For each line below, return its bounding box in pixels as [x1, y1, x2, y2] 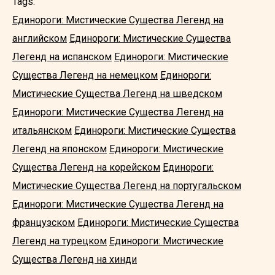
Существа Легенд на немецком [12, 69, 158, 81]
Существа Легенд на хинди [12, 254, 137, 265]
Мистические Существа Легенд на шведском [12, 88, 222, 99]
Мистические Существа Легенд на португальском [12, 180, 241, 192]
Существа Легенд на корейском [12, 161, 160, 173]
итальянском [12, 125, 72, 136]
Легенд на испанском [12, 51, 112, 63]
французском [12, 217, 75, 228]
